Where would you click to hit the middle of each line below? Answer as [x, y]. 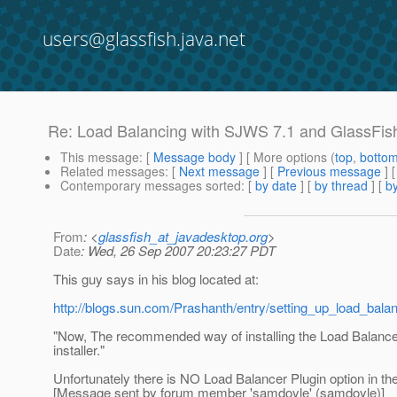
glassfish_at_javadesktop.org [183, 237]
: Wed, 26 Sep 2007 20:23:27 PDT [178, 251]
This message [100, 157]
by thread [341, 186]
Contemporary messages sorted [151, 186]
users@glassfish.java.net [144, 39]
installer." [79, 350]
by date [276, 186]
